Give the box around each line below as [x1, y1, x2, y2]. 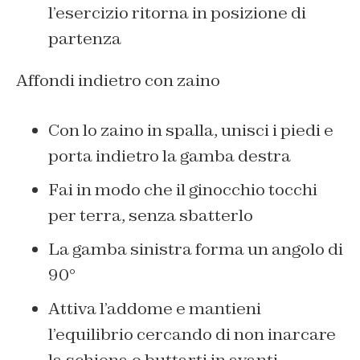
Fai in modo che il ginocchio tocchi [48, 178, 317, 200]
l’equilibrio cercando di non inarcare [48, 323, 336, 345]
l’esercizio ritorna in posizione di [48, 2, 306, 23]
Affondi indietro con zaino [16, 69, 220, 91]
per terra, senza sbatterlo [48, 204, 253, 226]
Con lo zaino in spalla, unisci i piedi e [48, 119, 333, 141]
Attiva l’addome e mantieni [48, 297, 261, 319]
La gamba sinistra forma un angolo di [48, 238, 343, 260]
